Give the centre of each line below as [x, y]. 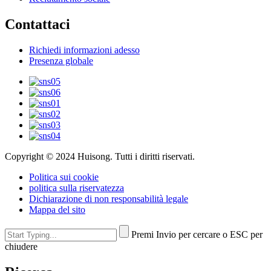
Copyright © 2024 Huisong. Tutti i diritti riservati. [100, 157]
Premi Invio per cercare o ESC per [197, 235]
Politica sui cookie [64, 177]
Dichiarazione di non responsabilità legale [109, 199]
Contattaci [38, 24]
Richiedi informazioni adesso [84, 50]
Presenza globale [61, 61]
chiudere [21, 247]
